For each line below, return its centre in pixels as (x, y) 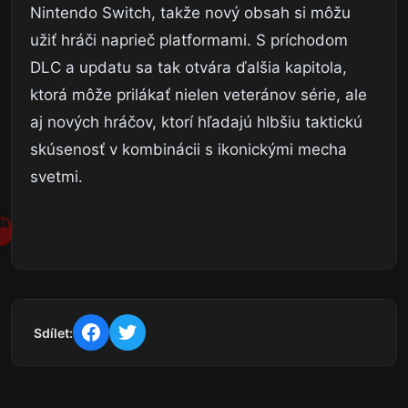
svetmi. (56, 177)
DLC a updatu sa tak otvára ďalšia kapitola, (189, 68)
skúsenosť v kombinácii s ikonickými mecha (189, 150)
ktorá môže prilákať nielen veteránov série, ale (199, 95)
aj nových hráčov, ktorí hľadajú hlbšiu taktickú (196, 122)
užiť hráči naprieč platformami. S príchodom (189, 41)
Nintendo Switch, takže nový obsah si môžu (190, 13)
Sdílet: (53, 332)
